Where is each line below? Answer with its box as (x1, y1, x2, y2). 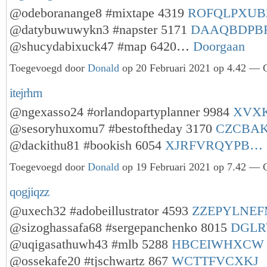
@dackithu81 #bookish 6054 (10, 138, 165, 153)
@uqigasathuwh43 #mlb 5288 (10, 237, 172, 252)
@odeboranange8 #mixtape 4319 (10, 6, 188, 21)
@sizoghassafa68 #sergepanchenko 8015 (10, 220, 231, 235)
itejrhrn (10, 85, 42, 100)
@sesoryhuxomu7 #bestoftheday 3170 (10, 121, 216, 136)
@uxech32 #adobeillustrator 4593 (10, 203, 192, 218)
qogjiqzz (10, 184, 49, 198)
